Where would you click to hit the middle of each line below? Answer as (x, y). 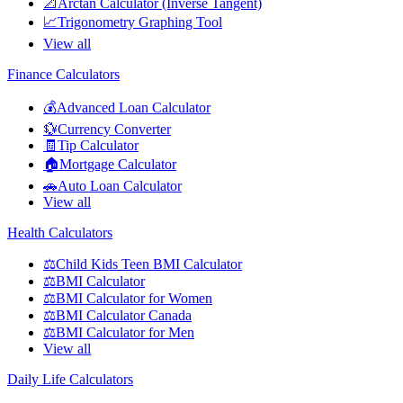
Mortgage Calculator (118, 164)
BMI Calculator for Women (134, 298)
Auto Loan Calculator (120, 185)
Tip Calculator (98, 145)
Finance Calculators (63, 74)
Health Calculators (60, 232)
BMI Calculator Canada (124, 315)
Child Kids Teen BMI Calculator (149, 264)
